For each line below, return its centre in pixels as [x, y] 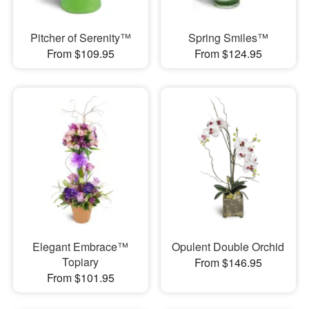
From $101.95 [80, 278]
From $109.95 [80, 53]
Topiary [81, 262]
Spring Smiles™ [228, 37]
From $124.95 [228, 53]
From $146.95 [228, 263]
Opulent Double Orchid [228, 247]
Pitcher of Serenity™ [80, 37]
